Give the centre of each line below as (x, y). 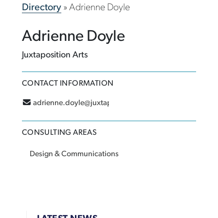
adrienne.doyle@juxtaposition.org (91, 103)
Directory (41, 8)
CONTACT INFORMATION (68, 84)
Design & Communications (74, 154)
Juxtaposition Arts (54, 55)
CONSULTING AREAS (59, 133)
